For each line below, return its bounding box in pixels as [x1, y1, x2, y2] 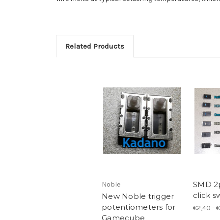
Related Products [65, 42, 124, 51]
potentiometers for [102, 202, 176, 212]
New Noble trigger [102, 191, 174, 201]
